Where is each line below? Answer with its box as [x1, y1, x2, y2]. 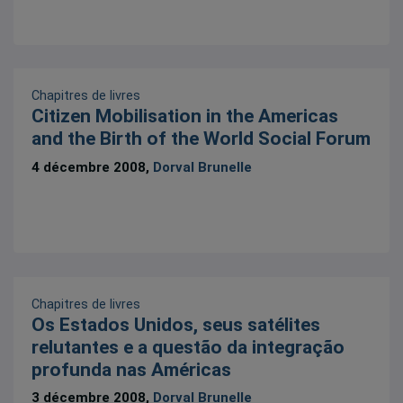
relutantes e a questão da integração [31, 336, 345, 358]
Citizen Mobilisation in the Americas [31, 105, 339, 128]
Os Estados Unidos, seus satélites [31, 313, 321, 336]
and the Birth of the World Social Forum [31, 128, 372, 150]
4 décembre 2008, [31, 158, 154, 175]
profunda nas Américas [31, 358, 232, 381]
